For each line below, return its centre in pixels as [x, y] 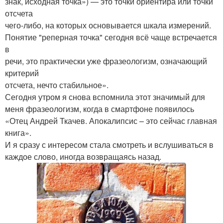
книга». [18, 132]
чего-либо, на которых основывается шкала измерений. [108, 25]
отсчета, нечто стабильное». [57, 85]
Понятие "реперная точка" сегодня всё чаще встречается [111, 37]
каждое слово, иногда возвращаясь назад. [83, 156]
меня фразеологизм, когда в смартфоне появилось [100, 109]
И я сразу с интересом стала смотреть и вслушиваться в [109, 144]
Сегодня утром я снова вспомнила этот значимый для [105, 97]
